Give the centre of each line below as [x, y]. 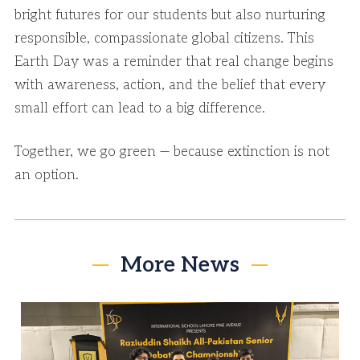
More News [180, 266]
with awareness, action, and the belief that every [170, 86]
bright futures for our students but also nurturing [170, 16]
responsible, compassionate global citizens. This [164, 39]
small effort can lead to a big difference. [140, 109]
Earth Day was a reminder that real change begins [174, 62]
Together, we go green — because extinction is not [172, 152]
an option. [47, 176]
